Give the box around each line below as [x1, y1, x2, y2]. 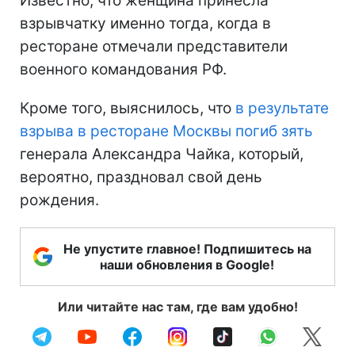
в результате [235, 99, 329, 118]
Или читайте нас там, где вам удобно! [57, 299, 298, 315]
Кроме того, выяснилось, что [20, 99, 235, 118]
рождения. [20, 191, 99, 210]
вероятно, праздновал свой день [20, 168, 262, 187]
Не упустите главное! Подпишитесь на [63, 241, 311, 258]
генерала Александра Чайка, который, [20, 145, 303, 164]
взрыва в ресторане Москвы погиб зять [20, 122, 313, 141]
